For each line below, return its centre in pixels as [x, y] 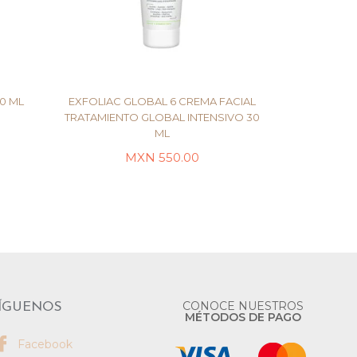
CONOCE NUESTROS [243, 306]
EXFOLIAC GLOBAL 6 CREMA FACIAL [162, 101]
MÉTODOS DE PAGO [243, 317]
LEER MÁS [162, 155]
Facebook [44, 344]
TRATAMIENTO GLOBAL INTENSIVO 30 [162, 117]
